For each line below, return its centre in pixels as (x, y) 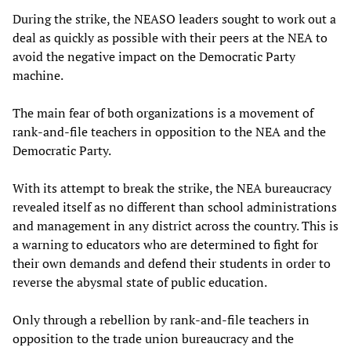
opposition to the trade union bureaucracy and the (153, 338)
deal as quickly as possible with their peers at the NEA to (170, 37)
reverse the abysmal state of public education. (141, 282)
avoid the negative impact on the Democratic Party (154, 56)
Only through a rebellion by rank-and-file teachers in (161, 319)
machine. (39, 75)
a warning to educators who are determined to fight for (165, 244)
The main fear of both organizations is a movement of (163, 112)
